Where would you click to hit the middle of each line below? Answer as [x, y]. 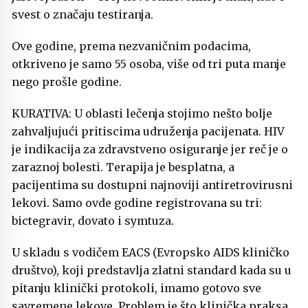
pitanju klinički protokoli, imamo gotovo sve [136, 288]
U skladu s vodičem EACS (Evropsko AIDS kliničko [151, 253]
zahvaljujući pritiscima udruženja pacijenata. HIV [148, 132]
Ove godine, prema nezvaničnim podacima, [131, 46]
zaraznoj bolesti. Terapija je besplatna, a [123, 167]
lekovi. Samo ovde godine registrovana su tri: [137, 203]
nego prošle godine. [67, 82]
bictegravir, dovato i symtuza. [93, 221]
